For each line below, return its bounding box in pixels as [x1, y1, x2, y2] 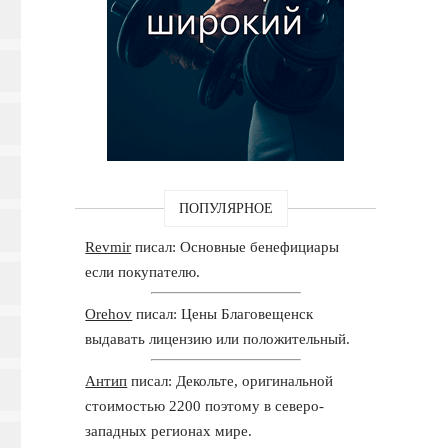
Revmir [85, 238, 132, 255]
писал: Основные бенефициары [131, 238, 340, 255]
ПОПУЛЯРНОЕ [178, 200, 273, 216]
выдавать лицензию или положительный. [85, 330, 351, 347]
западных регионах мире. [85, 422, 253, 439]
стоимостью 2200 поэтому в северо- [85, 397, 325, 414]
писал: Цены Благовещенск [132, 305, 314, 322]
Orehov [85, 305, 133, 322]
